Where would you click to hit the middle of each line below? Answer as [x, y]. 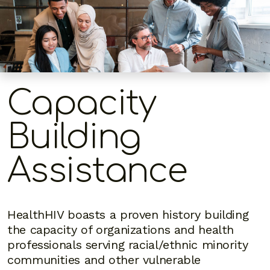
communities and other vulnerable [104, 260]
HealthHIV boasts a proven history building [128, 215]
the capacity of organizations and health [121, 230]
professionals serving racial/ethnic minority [128, 245]
